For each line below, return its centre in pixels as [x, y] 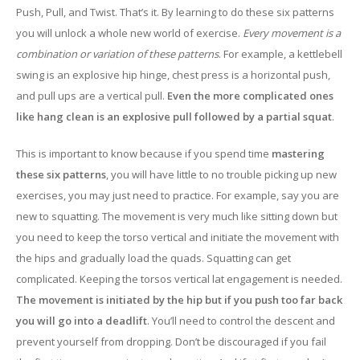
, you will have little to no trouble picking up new [221, 174]
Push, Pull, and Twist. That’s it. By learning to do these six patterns [175, 12]
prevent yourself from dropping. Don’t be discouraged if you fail [171, 342]
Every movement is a [292, 33]
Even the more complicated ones [250, 96]
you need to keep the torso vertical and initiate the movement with [178, 237]
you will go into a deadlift [82, 321]
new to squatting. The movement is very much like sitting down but [177, 216]
